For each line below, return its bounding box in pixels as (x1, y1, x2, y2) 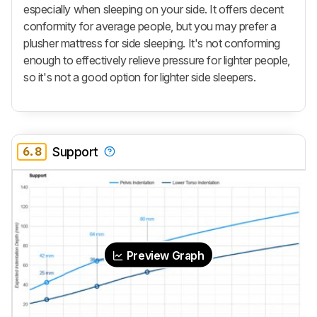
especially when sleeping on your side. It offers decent (23, 1, 284, 16)
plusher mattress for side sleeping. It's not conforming (23, 35, 281, 50)
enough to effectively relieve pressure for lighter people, (23, 52, 290, 67)
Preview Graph (124, 248, 204, 263)
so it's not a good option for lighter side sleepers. (23, 69, 256, 84)
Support (52, 144, 98, 160)
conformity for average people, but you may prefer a (23, 18, 277, 33)
